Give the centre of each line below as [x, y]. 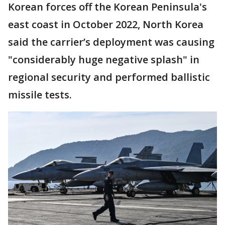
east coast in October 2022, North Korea [106, 24]
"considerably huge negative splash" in [104, 60]
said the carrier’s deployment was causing [111, 42]
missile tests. [40, 95]
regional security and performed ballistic [109, 77]
